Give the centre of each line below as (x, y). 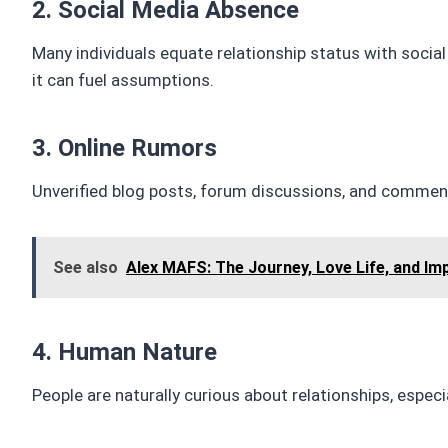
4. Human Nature (124, 352)
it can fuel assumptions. (123, 80)
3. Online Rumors (124, 148)
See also (85, 268)
